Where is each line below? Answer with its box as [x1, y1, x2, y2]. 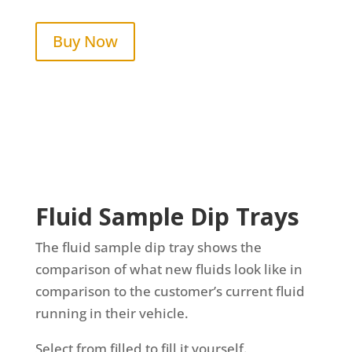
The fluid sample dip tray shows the [35, 237, 262, 256]
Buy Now [52, 30, 118, 52]
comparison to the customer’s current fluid [35, 281, 305, 300]
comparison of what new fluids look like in [35, 259, 302, 278]
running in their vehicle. [35, 303, 189, 322]
